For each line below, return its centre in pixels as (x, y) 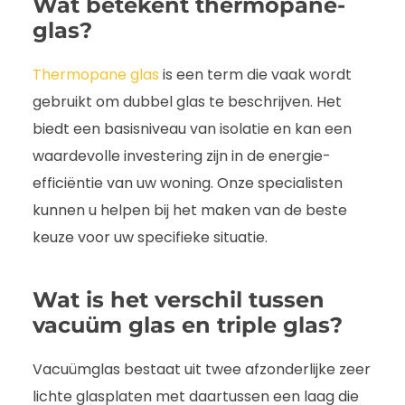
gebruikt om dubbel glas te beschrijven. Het (187, 102)
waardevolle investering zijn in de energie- (182, 156)
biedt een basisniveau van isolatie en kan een (192, 129)
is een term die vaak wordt (255, 75)
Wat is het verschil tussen (179, 300)
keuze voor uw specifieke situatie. (150, 238)
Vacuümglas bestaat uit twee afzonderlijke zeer (202, 370)
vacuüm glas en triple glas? (188, 325)
